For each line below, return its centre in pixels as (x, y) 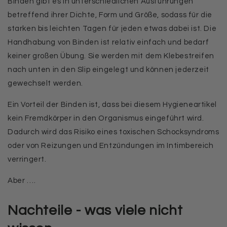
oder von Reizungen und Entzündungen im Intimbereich (111, 146)
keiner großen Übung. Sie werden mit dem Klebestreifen (111, 56)
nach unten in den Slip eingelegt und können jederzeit (108, 70)
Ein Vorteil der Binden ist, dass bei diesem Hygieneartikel (112, 105)
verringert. (28, 159)
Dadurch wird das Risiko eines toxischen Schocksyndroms (113, 132)
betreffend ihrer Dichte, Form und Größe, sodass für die (110, 15)
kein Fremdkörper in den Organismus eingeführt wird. (106, 118)
